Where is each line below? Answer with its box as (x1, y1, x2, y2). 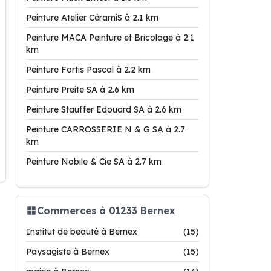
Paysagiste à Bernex (26, 246, 109, 257)
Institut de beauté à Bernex (26, 226, 137, 237)
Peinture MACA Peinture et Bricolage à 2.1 (26, 32, 194, 43)
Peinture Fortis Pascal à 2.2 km (26, 64, 151, 75)
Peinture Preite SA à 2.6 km (26, 84, 134, 95)
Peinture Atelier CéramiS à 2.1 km (26, 12, 158, 23)
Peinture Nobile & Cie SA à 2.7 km (26, 156, 162, 167)
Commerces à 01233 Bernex (37, 204, 175, 217)
